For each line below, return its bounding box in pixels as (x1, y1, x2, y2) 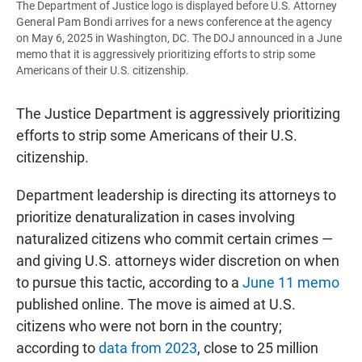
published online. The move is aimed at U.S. (16, 296, 296, 314)
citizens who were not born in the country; (16, 318, 282, 335)
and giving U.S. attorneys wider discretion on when (16, 252, 339, 270)
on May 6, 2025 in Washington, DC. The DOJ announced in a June (16, 32, 342, 45)
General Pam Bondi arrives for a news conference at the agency (16, 15, 332, 29)
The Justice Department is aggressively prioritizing (16, 105, 340, 123)
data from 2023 (99, 339, 197, 357)
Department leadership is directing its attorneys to (16, 187, 336, 204)
